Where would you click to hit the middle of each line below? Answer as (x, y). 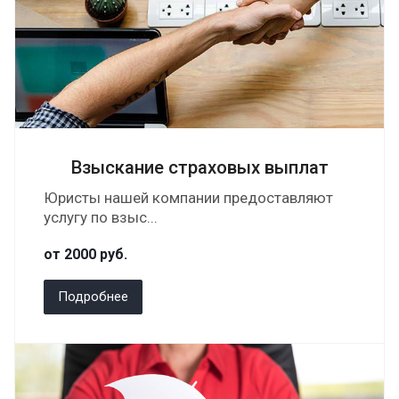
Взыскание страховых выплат (199, 167)
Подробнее (93, 297)
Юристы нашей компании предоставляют (188, 198)
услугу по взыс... (101, 217)
